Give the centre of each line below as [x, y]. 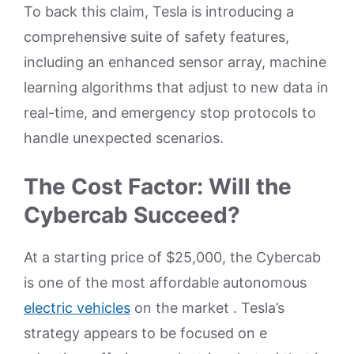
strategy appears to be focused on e [145, 333]
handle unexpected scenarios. [124, 137]
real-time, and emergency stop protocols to [170, 112]
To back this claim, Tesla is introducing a [159, 11]
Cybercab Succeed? [132, 215]
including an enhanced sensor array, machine [175, 62]
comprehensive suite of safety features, [156, 36]
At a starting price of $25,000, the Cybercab [172, 257]
